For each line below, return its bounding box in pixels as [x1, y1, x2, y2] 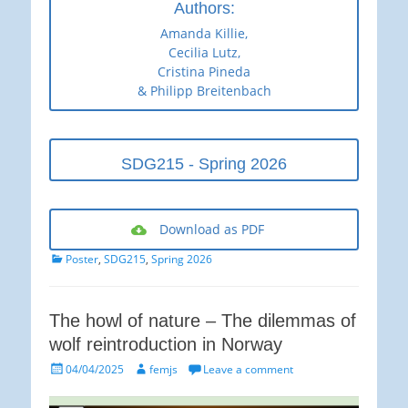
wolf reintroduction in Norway [49, 334, 282, 355]
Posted [48, 360, 83, 376]
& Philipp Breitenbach [137, 82, 271, 100]
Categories [48, 250, 104, 266]
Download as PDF [159, 220, 264, 239]
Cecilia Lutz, [168, 44, 240, 62]
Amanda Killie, [160, 25, 248, 43]
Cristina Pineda [158, 63, 250, 81]
